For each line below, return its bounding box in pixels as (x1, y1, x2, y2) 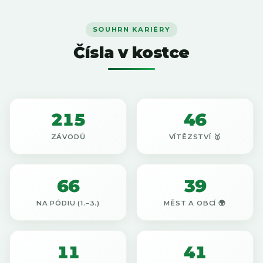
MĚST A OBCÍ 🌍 (164, 198, 226, 207)
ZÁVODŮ (50, 132, 86, 141)
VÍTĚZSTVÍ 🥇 (168, 132, 221, 141)
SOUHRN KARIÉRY (92, 25, 171, 33)
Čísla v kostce (73, 42, 190, 62)
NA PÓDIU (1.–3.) (36, 198, 100, 207)
